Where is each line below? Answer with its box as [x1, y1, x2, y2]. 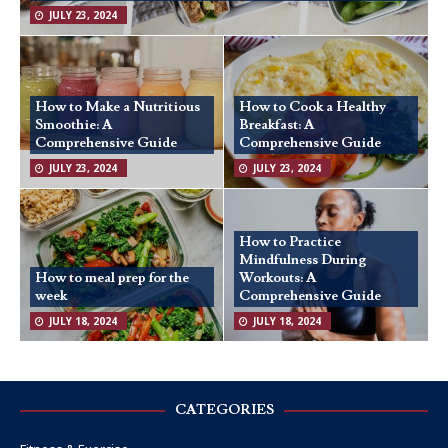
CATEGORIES [174, 401, 274, 420]
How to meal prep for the [35, 269, 189, 288]
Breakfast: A [239, 116, 314, 135]
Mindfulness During [239, 251, 366, 270]
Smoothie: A [35, 116, 112, 135]
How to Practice [239, 233, 341, 252]
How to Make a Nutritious [35, 98, 200, 117]
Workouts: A [239, 269, 316, 288]
